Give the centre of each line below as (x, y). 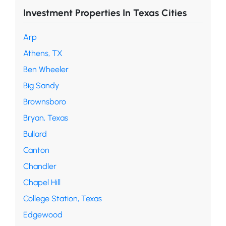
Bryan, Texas (46, 118)
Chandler (40, 166)
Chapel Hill (42, 182)
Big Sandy (41, 85)
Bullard (35, 134)
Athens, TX (43, 53)
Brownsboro (45, 101)
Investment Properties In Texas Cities (105, 13)
